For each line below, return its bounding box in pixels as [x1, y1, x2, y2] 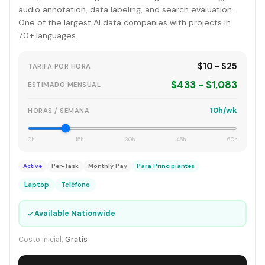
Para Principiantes [137, 162, 195, 170]
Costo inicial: [18, 235, 65, 244]
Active [23, 162, 42, 170]
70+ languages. [18, 30, 77, 41]
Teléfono [61, 180, 90, 189]
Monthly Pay [88, 162, 127, 170]
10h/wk [210, 105, 237, 115]
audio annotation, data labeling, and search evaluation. [18, 4, 234, 15]
